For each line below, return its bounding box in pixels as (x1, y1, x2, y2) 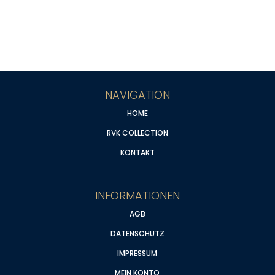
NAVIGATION (104, 87, 170, 103)
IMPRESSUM (117, 248, 158, 259)
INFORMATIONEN (95, 188, 180, 204)
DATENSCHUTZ (110, 228, 165, 239)
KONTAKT (120, 147, 155, 158)
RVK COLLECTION (106, 128, 168, 139)
